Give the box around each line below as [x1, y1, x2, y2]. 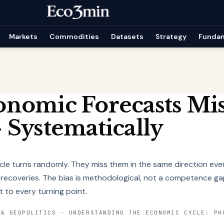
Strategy [155, 31, 187, 41]
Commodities [49, 31, 99, 41]
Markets [9, 31, 38, 41]
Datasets [111, 31, 144, 41]
